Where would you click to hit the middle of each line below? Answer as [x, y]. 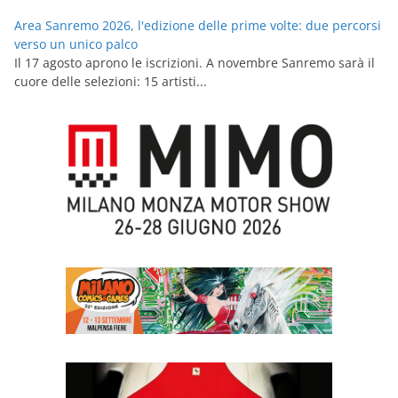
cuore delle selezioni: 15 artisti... [111, 81]
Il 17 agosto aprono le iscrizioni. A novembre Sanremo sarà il [195, 62]
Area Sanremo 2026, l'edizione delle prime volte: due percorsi [198, 25]
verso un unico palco [76, 44]
